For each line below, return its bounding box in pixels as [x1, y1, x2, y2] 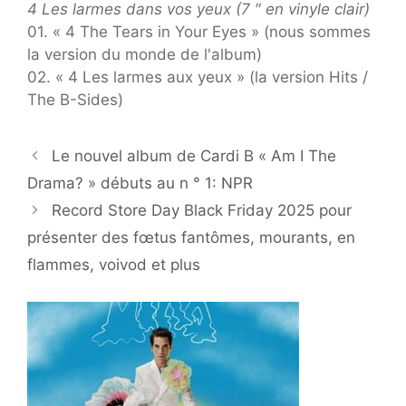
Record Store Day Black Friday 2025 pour [52, 201, 353, 220]
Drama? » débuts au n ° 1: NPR [27, 174, 253, 193]
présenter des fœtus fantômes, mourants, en [27, 228, 355, 247]
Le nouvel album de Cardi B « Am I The [52, 147, 337, 166]
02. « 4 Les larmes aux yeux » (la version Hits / [27, 68, 368, 87]
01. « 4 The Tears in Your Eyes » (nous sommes [27, 23, 371, 42]
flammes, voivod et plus [27, 256, 200, 275]
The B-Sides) [27, 91, 123, 110]
